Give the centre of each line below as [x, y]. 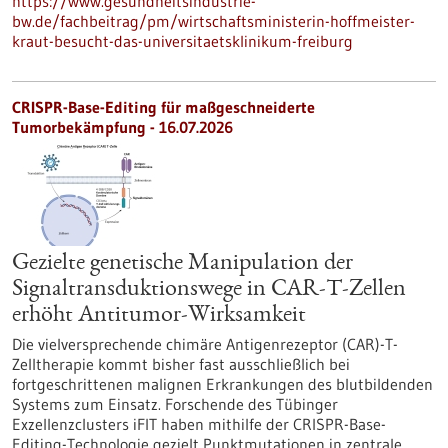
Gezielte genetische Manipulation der [182, 264]
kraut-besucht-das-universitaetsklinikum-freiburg [182, 41]
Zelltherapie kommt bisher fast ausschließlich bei [181, 364]
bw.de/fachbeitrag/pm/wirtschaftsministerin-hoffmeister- [213, 21]
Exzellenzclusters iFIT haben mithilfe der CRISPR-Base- [199, 424]
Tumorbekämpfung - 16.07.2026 [122, 127]
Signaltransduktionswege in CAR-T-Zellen [209, 290]
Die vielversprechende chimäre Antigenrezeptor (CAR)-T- [205, 344]
